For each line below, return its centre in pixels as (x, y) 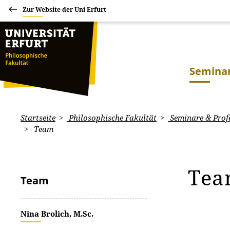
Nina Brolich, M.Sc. (57, 214)
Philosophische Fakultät (112, 118)
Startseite (38, 118)
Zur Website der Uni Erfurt (64, 9)
